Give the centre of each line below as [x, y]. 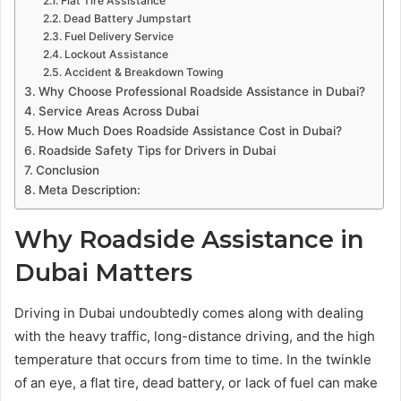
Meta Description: [89, 190]
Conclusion [67, 170]
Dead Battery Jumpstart [127, 18]
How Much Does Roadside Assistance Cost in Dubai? [189, 131]
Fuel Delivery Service [119, 36]
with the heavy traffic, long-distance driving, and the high [195, 336]
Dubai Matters [103, 273]
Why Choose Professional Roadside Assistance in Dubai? [201, 91]
